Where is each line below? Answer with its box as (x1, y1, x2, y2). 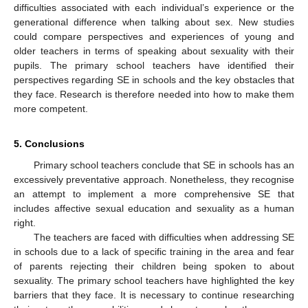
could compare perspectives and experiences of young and (14, 31, 294, 43)
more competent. (14, 103, 88, 115)
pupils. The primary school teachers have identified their (14, 60, 294, 71)
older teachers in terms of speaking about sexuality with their (14, 45, 294, 57)
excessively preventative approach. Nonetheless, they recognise (14, 174, 294, 186)
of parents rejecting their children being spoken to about (14, 261, 294, 272)
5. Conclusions (14, 138, 85, 150)
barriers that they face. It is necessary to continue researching (14, 289, 294, 301)
